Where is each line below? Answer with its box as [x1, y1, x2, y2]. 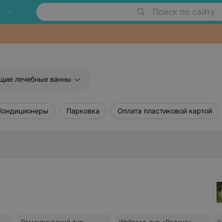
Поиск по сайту [152, 7, 215, 17]
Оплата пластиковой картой [117, 107, 212, 115]
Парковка [66, 107, 100, 115]
